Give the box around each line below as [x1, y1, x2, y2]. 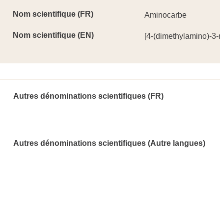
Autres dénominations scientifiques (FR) [13, 92, 164, 100]
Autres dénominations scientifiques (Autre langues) [13, 139, 205, 147]
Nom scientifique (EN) [13, 31, 94, 39]
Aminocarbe [144, 11, 187, 19]
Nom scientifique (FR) [13, 10, 93, 18]
